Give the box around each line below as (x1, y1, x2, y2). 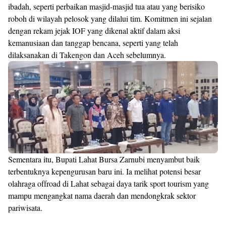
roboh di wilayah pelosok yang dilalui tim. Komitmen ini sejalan (8, 13, 212, 24)
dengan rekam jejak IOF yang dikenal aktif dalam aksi (8, 25, 180, 36)
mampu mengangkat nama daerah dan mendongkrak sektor (8, 190, 196, 201)
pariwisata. (8, 202, 42, 213)
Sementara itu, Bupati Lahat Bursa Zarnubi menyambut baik (8, 154, 200, 165)
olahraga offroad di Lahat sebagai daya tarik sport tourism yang (8, 178, 209, 189)
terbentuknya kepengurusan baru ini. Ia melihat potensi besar (8, 166, 201, 177)
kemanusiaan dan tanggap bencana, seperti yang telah (8, 37, 178, 48)
